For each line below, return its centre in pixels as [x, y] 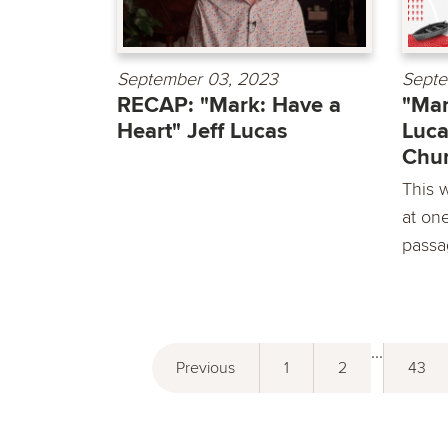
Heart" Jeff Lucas [202, 132]
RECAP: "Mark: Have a [229, 106]
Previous [205, 368]
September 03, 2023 [197, 79]
